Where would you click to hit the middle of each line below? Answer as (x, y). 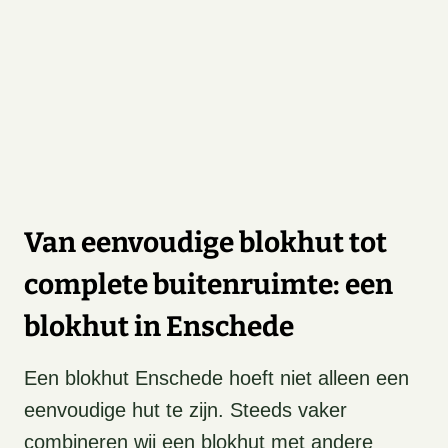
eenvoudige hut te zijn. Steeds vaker (185, 410)
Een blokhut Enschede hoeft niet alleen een (216, 378)
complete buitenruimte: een (208, 285)
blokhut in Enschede (159, 327)
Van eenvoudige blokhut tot (205, 243)
